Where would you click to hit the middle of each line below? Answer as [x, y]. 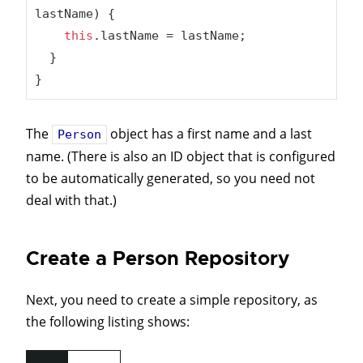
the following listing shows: [108, 322]
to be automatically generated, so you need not [171, 178]
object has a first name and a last [209, 133]
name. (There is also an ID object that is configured [181, 156]
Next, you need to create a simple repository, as [172, 300]
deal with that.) [71, 200]
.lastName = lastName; [170, 36]
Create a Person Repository [158, 258]
